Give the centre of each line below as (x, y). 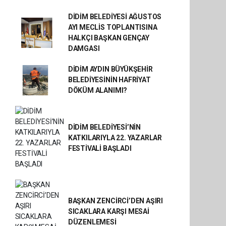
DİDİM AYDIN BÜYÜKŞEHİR (110, 69)
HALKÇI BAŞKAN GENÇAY (108, 38)
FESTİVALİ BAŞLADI (100, 148)
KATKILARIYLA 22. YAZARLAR (115, 137)
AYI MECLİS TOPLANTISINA (112, 27)
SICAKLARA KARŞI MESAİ (108, 211)
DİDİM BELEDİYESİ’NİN (104, 127)
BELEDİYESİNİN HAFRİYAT (109, 80)
